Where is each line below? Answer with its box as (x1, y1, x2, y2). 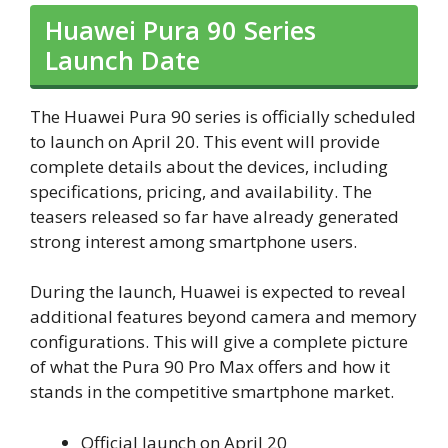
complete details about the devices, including (30, 154, 388, 178)
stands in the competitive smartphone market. (30, 380, 394, 404)
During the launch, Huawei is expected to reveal (30, 280, 406, 304)
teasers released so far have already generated (30, 204, 399, 228)
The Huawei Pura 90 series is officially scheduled (30, 104, 416, 128)
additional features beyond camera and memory (30, 305, 417, 329)
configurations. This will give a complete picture (30, 330, 408, 354)
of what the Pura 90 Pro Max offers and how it (30, 355, 390, 379)
